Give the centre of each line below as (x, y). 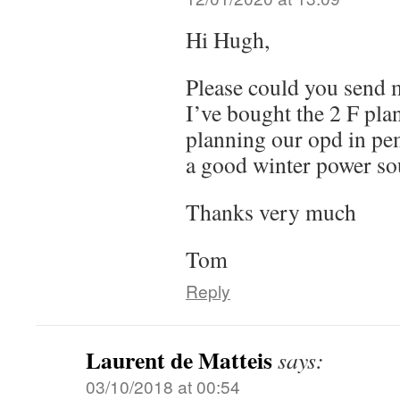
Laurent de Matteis (179, 359)
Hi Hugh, (228, 39)
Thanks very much (271, 211)
